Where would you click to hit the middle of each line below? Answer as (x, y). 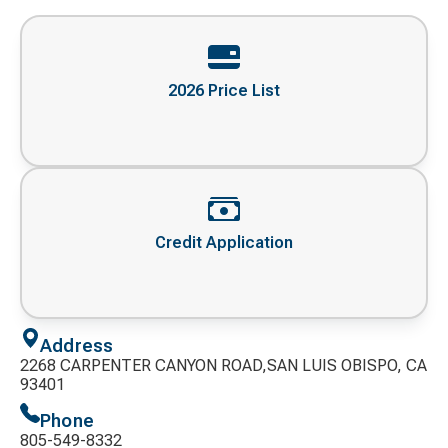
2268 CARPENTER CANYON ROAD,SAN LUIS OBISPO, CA (223, 366)
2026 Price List (224, 91)
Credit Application (224, 243)
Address (77, 346)
